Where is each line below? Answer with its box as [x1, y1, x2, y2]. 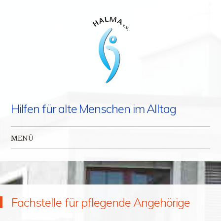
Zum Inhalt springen [10, 152, 77, 162]
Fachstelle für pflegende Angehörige [11, 195, 190, 210]
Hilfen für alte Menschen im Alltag [10, 101, 177, 116]
